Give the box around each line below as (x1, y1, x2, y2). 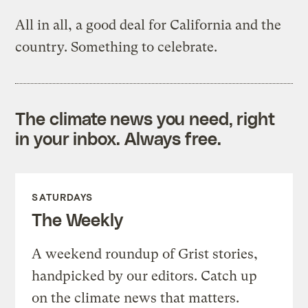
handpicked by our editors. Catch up (32, 267, 258, 284)
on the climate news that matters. (32, 289, 240, 306)
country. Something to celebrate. (15, 38, 218, 55)
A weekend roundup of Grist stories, (32, 245, 258, 262)
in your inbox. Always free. (15, 127, 221, 148)
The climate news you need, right (15, 107, 276, 129)
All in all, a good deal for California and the (15, 16, 282, 33)
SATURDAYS (32, 190, 93, 203)
